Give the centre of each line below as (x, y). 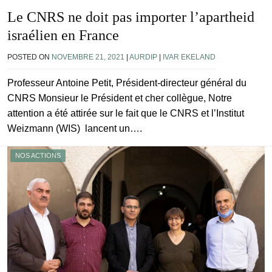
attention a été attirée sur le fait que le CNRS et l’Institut (126, 113)
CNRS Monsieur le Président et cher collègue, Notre (120, 98)
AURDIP (143, 57)
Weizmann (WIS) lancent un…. (75, 128)
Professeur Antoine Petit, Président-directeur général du (127, 83)
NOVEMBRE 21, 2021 (88, 57)
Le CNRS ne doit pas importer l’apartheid (131, 17)
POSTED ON (29, 57)
